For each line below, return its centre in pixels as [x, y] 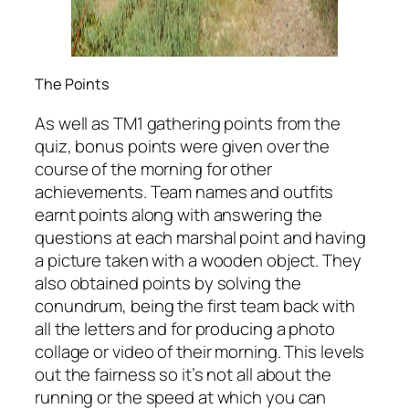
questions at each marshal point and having [200, 237]
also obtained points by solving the [168, 283]
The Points [72, 84]
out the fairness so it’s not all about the [183, 374]
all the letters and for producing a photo [185, 328]
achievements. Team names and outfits [184, 191]
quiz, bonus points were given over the [183, 146]
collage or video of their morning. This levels [200, 351]
